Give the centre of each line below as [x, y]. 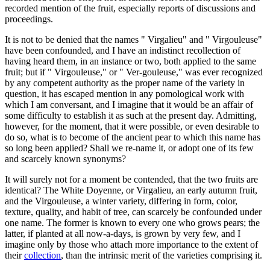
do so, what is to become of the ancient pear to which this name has [133, 137]
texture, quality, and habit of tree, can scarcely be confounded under [133, 212]
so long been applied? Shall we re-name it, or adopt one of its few [129, 148]
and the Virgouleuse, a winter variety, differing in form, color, [121, 201]
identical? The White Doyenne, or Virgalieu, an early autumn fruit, [131, 190]
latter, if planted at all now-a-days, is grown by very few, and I [123, 233]
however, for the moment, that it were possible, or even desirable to [132, 126]
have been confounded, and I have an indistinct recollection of [123, 50]
